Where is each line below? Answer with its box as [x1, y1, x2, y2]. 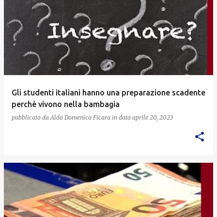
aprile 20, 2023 [132, 113, 173, 121]
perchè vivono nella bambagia [12, 99, 120, 108]
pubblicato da [12, 113, 50, 121]
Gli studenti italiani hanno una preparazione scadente [12, 88, 205, 97]
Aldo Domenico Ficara [50, 113, 110, 121]
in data [112, 113, 132, 121]
